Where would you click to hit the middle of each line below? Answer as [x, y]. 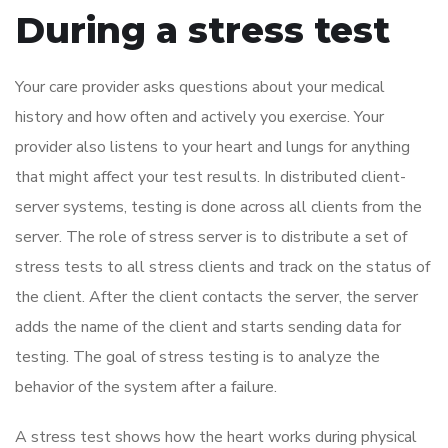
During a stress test [202, 30]
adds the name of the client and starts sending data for [208, 327]
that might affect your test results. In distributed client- [210, 177]
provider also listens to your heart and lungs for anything [212, 147]
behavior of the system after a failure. [146, 387]
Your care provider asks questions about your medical [200, 87]
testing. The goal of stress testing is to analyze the [197, 357]
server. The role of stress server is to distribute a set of [211, 237]
